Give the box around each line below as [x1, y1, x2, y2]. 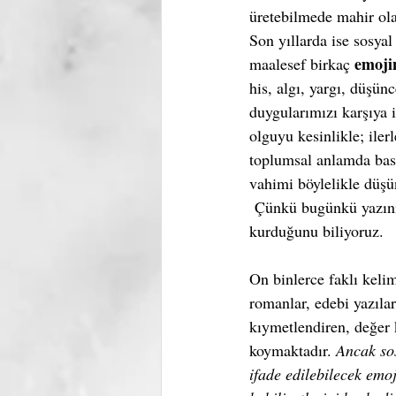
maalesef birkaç [249, 53, 354, 74]
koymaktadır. [249, 339, 336, 361]
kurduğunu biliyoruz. [249, 220, 384, 241]
